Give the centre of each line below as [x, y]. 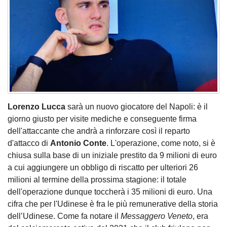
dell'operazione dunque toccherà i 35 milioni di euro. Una [110, 192]
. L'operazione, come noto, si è [161, 143]
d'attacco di [29, 143]
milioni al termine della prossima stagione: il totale [97, 180]
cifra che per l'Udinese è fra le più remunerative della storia [113, 204]
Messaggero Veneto [157, 216]
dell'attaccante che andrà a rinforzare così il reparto [99, 131]
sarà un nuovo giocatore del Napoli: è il [137, 107]
